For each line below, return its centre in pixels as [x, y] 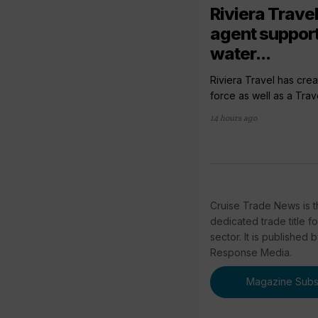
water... [240, 53]
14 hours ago [234, 117]
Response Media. [251, 252]
